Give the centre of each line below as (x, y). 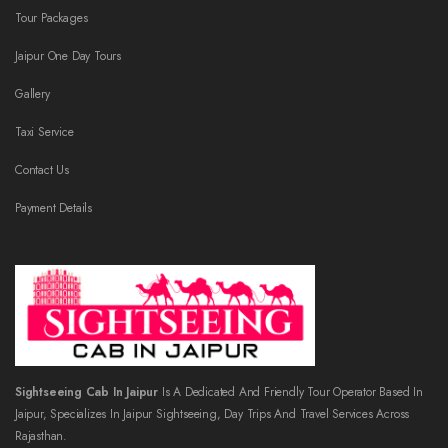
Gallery (32, 94)
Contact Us (42, 170)
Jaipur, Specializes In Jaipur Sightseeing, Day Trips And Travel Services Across (212, 414)
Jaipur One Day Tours (68, 56)
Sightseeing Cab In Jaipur (88, 392)
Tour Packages (51, 18)
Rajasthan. (41, 436)
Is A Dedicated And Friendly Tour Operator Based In (292, 392)
